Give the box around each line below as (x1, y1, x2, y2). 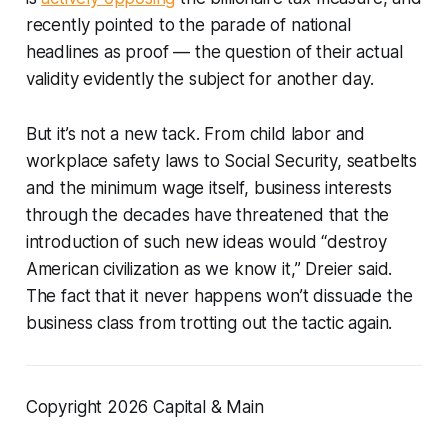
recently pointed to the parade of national (25, 14, 351, 35)
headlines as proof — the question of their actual (25, 41, 403, 62)
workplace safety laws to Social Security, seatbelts (25, 150, 418, 171)
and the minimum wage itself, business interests (25, 177, 392, 198)
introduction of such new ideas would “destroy (25, 231, 388, 252)
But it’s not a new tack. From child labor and (25, 123, 366, 144)
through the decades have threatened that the (25, 204, 390, 225)
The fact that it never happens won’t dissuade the (25, 285, 413, 306)
